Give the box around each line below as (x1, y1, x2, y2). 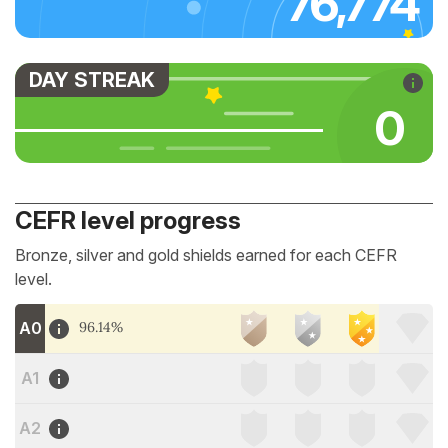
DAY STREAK (29, 68, 155, 92)
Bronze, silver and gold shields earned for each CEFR (15, 245, 397, 265)
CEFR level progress (15, 206, 241, 235)
